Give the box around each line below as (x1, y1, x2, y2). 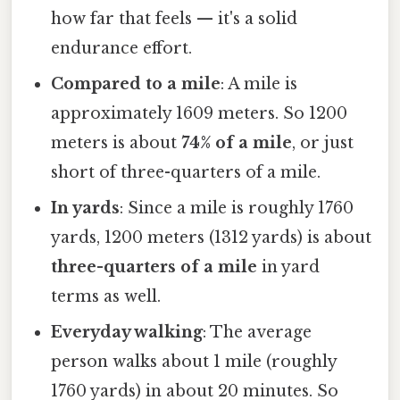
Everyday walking (51, 322, 204, 343)
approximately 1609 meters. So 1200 (51, 104, 348, 124)
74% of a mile (181, 133, 293, 154)
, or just (292, 133, 354, 154)
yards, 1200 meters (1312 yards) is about (51, 228, 372, 248)
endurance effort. (51, 38, 193, 59)
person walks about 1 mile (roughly (51, 352, 337, 372)
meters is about (51, 133, 182, 154)
